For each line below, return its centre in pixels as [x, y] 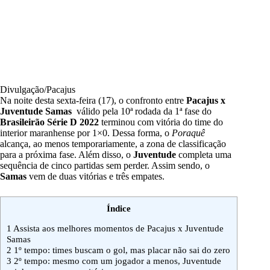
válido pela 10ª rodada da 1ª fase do [144, 111]
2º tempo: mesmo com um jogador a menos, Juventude [116, 261]
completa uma [204, 155]
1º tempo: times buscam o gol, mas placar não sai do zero [121, 250]
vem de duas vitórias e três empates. [97, 177]
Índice [119, 209]
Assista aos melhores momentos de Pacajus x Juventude [118, 228]
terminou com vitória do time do [162, 122]
